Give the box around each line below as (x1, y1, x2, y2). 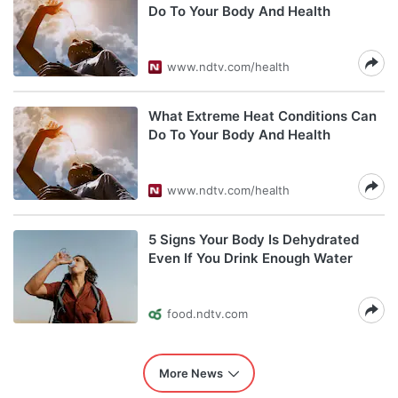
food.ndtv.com (167, 306, 248, 321)
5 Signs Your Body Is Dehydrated (148, 231, 359, 248)
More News (159, 366, 223, 380)
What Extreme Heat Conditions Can (148, 107, 377, 124)
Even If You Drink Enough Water (148, 250, 353, 267)
